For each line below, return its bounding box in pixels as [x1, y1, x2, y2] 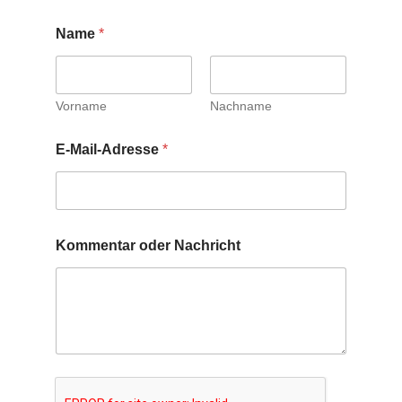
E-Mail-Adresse [56, 141, 163, 157]
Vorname [56, 98, 108, 113]
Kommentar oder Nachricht [56, 237, 241, 253]
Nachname [210, 98, 272, 113]
